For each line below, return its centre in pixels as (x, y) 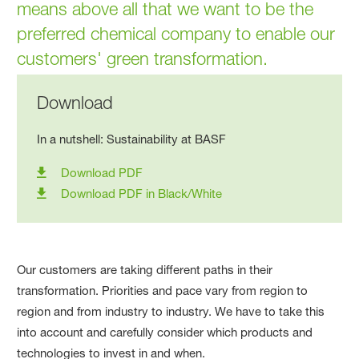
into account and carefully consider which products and (165, 332)
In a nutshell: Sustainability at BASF (132, 139)
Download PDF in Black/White (142, 193)
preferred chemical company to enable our (176, 33)
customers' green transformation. (143, 58)
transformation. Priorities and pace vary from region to (163, 290)
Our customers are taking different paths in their (145, 269)
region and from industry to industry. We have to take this (171, 311)
